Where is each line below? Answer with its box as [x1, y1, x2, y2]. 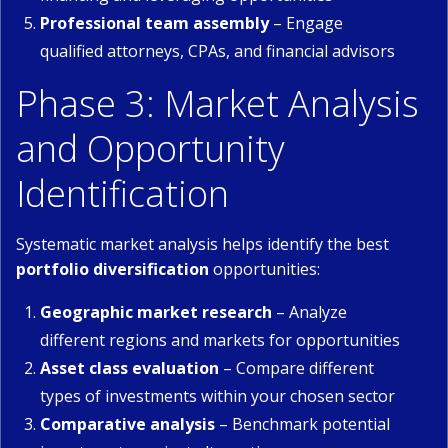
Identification [16, 169, 229, 218]
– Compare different [219, 357, 374, 379]
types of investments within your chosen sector [40, 385, 395, 407]
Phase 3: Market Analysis [16, 79, 419, 128]
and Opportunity [16, 124, 285, 173]
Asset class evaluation [40, 357, 219, 379]
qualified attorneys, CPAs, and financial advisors [40, 40, 395, 62]
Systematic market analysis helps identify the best [16, 233, 389, 255]
